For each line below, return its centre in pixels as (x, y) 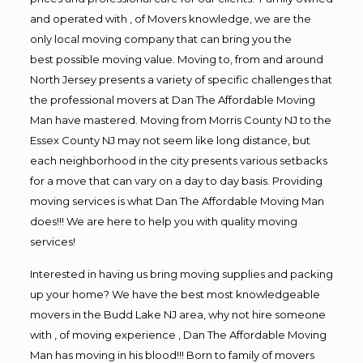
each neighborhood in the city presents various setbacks (178, 160)
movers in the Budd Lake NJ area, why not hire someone (177, 314)
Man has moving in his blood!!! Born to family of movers (172, 354)
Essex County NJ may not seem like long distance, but (170, 140)
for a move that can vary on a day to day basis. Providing (176, 180)
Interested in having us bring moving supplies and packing (181, 273)
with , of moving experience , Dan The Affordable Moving (178, 334)
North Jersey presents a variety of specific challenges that (181, 79)
